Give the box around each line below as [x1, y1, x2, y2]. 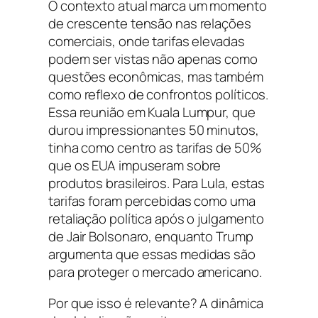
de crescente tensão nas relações [48, 14, 251, 33]
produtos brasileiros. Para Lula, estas [48, 174, 265, 193]
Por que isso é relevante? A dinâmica [48, 293, 264, 312]
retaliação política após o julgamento [48, 209, 265, 229]
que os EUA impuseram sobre [48, 156, 221, 175]
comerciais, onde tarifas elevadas [48, 32, 245, 51]
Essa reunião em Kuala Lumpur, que [48, 103, 256, 122]
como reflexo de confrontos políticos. [48, 85, 269, 104]
